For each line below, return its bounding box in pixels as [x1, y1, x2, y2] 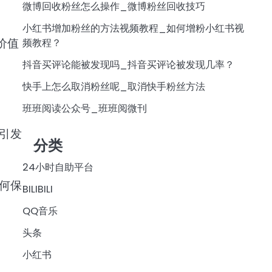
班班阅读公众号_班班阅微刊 [22, 101, 147, 115]
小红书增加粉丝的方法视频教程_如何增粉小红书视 [22, 21, 244, 35]
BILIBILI [22, 182, 53, 197]
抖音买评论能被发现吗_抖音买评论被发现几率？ [22, 57, 234, 72]
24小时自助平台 [22, 160, 93, 175]
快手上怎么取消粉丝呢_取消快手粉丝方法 [22, 79, 205, 93]
